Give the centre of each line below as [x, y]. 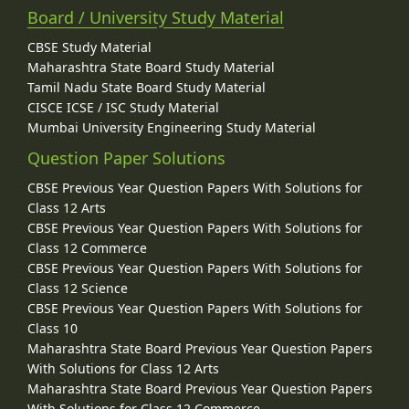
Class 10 [52, 329]
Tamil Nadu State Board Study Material [147, 88]
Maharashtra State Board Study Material [151, 68]
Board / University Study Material [156, 18]
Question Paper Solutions [126, 158]
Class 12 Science [78, 288]
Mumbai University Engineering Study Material [172, 128]
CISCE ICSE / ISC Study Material [123, 108]
